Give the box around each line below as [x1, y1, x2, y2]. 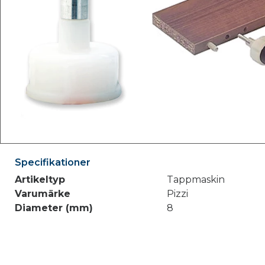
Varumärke [15, 188, 70, 200]
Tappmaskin [166, 174, 225, 186]
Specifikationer [15, 157, 91, 169]
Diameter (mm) [15, 202, 93, 214]
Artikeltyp [15, 174, 65, 186]
